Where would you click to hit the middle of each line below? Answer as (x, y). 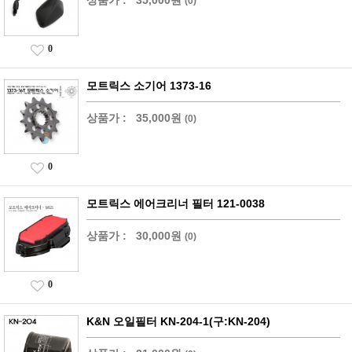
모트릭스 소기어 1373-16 (149, 86)
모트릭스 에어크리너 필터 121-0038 (176, 203)
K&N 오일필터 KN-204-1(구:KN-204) (178, 321)
